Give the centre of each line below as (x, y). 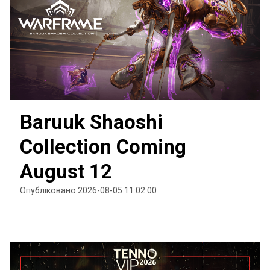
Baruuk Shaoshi (91, 122)
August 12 (66, 172)
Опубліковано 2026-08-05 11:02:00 (88, 191)
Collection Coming (103, 147)
